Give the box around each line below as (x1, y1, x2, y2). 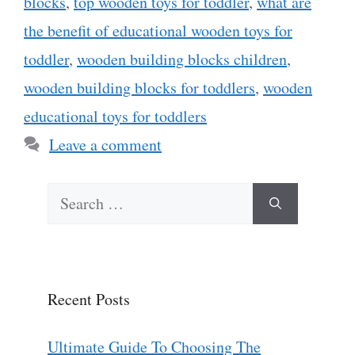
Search (47, 182, 90, 204)
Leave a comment (49, 133, 162, 155)
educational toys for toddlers (24, 105, 207, 127)
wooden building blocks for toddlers (24, 76, 255, 98)
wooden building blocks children (77, 48, 287, 70)
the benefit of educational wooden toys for (24, 19, 292, 41)
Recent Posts (48, 288, 130, 310)
